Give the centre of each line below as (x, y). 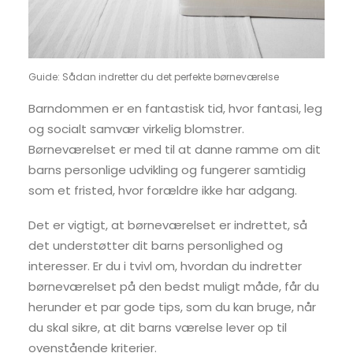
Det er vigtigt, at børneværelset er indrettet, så (168, 225)
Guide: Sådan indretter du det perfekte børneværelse (154, 77)
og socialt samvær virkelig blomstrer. (136, 129)
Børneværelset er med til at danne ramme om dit (175, 149)
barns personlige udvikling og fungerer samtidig (167, 170)
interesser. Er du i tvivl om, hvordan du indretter (165, 266)
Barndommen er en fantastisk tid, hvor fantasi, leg (175, 108)
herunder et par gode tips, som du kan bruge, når (172, 307)
